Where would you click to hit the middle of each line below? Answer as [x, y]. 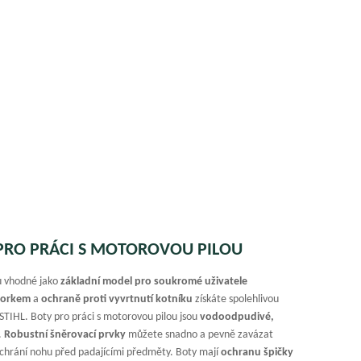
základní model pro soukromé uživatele [154, 281]
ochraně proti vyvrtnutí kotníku [117, 299]
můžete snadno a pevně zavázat [200, 334]
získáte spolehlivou [236, 299]
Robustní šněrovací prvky [65, 334]
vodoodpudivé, [237, 317]
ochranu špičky [257, 352]
